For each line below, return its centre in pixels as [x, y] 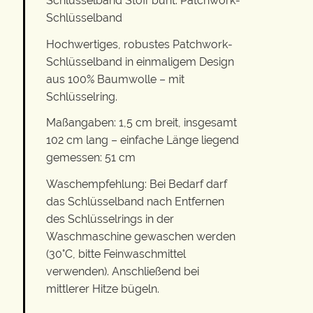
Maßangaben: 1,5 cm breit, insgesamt [141, 123]
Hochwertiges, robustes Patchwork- [139, 44]
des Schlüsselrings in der [110, 219]
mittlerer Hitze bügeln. [103, 289]
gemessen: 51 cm [91, 158]
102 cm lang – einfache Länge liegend [143, 140]
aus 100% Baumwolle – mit [115, 79]
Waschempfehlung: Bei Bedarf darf [137, 184]
